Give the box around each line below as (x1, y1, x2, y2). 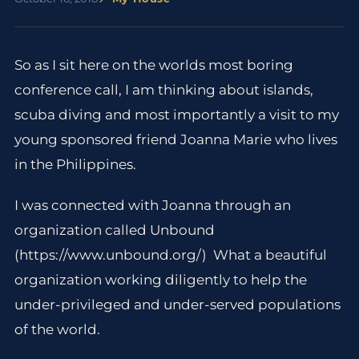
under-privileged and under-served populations (14, 296, 341, 313)
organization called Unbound (14, 222, 215, 239)
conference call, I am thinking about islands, (14, 82, 313, 98)
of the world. (14, 321, 103, 338)
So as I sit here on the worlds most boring (14, 57, 293, 73)
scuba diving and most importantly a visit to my (14, 107, 339, 123)
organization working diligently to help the (14, 272, 307, 288)
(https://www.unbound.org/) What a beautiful (14, 247, 327, 264)
